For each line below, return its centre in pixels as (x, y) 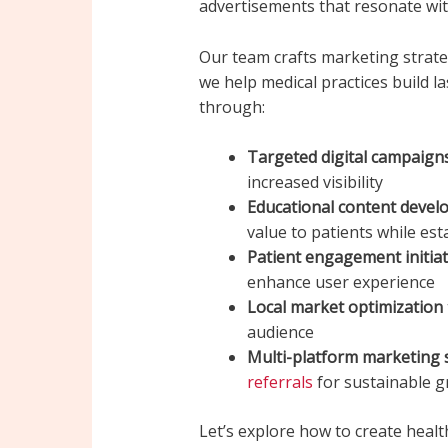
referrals (279, 382)
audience (280, 332)
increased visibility (314, 182)
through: (231, 106)
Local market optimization (344, 307)
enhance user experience (340, 282)
